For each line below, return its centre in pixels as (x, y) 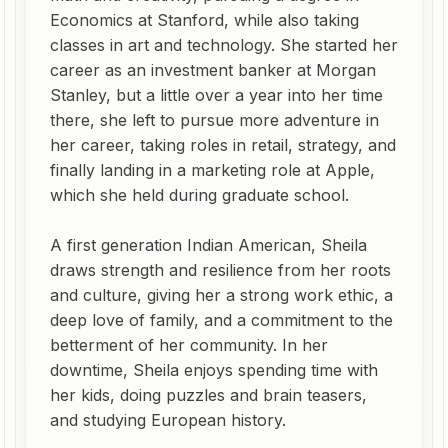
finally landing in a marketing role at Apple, (212, 170)
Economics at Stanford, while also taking (204, 20)
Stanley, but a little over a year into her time (216, 95)
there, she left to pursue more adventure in (214, 120)
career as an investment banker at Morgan (213, 70)
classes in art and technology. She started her (224, 45)
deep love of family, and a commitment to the (221, 320)
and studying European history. (168, 420)
